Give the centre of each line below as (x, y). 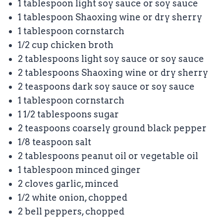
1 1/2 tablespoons (55, 114)
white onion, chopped (79, 198)
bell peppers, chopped (74, 212)
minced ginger (107, 170)
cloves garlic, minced (71, 184)
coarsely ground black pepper (139, 128)
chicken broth (81, 45)
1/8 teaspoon (46, 142)
